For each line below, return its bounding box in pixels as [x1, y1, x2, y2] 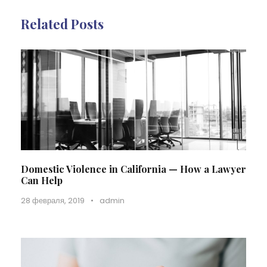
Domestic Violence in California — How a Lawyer [21, 162, 246, 175]
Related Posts [21, 15, 104, 33]
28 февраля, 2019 [21, 194, 85, 206]
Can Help [21, 173, 63, 187]
